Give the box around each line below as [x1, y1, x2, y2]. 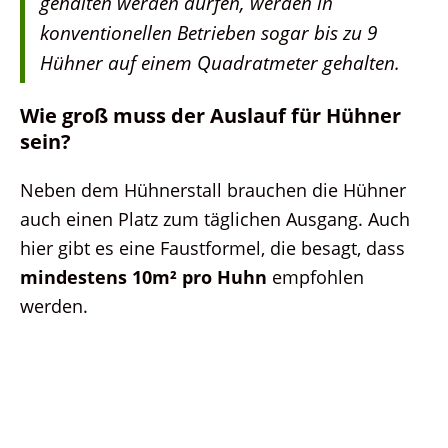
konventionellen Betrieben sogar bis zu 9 [40, 18, 377, 46]
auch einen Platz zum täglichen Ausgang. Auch [20, 205, 410, 231]
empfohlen [267, 263, 364, 289]
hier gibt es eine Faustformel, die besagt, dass [20, 234, 405, 260]
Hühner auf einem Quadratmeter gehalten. [40, 48, 400, 76]
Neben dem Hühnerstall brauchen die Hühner [20, 176, 406, 202]
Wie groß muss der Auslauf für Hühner [20, 101, 401, 129]
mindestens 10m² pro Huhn [20, 263, 267, 289]
